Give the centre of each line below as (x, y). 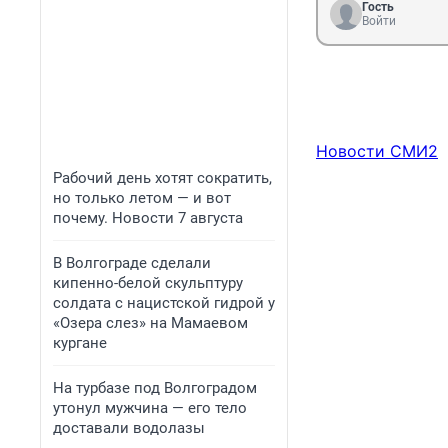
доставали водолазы (129, 428)
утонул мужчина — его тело (150, 408)
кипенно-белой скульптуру (148, 283)
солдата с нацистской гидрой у (164, 303)
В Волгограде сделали (132, 263)
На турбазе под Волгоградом (155, 388)
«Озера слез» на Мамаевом (150, 323)
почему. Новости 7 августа (148, 218)
